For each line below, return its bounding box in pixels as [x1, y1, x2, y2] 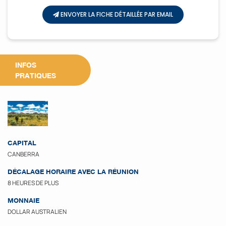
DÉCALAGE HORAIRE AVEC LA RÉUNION [8, 167, 139, 176]
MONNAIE [8, 196, 39, 204]
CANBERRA [8, 150, 39, 158]
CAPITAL [8, 139, 36, 147]
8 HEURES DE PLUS [8, 179, 59, 187]
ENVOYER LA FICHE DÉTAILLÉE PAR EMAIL [59, 10, 173, 19]
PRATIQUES [15, 71, 56, 80]
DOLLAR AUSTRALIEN [8, 207, 67, 216]
